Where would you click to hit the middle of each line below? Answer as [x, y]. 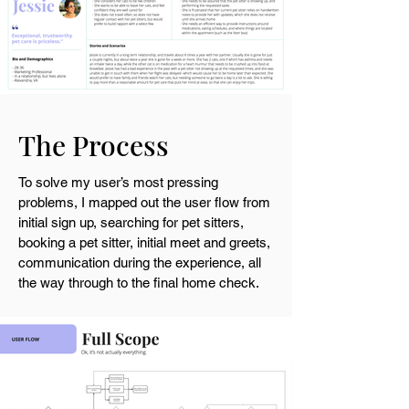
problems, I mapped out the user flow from [144, 202]
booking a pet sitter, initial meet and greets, [144, 242]
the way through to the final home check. [141, 283]
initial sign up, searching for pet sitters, [131, 222]
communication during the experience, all [140, 262]
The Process [94, 145]
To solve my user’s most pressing [118, 182]
